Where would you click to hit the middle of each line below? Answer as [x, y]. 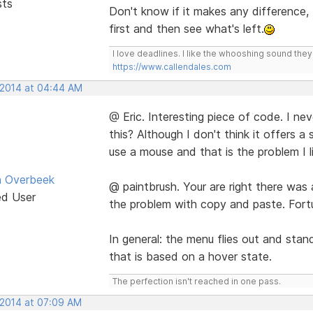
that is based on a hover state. [190, 256]
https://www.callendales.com [172, 66]
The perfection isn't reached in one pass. [196, 281]
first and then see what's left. [186, 28]
